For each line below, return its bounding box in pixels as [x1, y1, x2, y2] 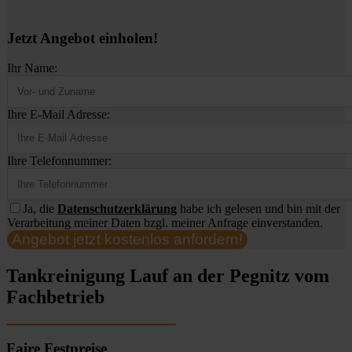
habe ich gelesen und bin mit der [177, 202, 340, 216]
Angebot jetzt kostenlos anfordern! [12, 231, 243, 248]
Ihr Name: [7, 61, 57, 75]
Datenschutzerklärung [57, 202, 177, 216]
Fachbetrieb [6, 287, 104, 308]
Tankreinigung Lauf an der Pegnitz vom [6, 266, 329, 287]
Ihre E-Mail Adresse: [7, 108, 110, 122]
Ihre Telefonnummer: [7, 154, 112, 168]
